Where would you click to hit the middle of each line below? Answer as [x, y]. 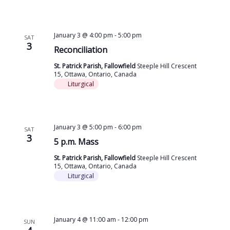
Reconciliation [80, 50]
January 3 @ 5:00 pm [83, 127]
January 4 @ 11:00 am [85, 219]
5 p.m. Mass [76, 142]
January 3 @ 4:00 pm [83, 35]
